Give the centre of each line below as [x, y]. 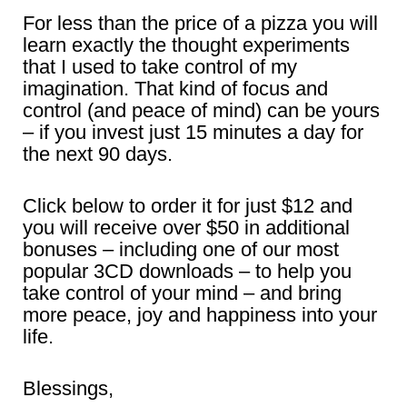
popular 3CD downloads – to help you [187, 271]
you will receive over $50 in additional [186, 228]
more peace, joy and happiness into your [200, 315]
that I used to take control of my [160, 67]
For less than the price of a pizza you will [200, 23]
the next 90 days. [98, 154]
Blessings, [68, 388]
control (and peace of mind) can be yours [201, 110]
